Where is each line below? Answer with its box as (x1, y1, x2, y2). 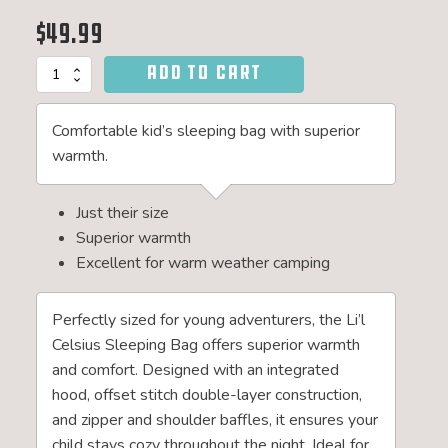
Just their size (75, 201, 169, 224)
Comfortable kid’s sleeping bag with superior (51, 119, 360, 142)
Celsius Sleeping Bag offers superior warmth (51, 333, 360, 356)
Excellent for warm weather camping (75, 251, 330, 274)
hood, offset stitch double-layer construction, (51, 383, 362, 406)
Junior (34, 121, 68, 138)
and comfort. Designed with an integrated (51, 358, 339, 381)
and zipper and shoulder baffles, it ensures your (51, 408, 378, 431)
